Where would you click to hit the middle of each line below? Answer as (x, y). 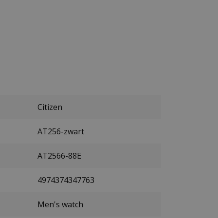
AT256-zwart (61, 131)
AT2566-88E (59, 155)
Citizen (50, 107)
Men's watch (60, 204)
